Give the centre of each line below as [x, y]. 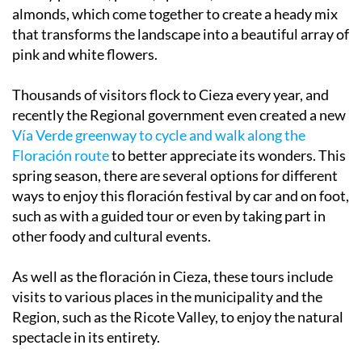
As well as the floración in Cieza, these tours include [173, 277]
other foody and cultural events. [112, 236]
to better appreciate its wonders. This [227, 156]
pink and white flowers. [85, 55]
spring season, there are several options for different [175, 176]
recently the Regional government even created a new [179, 115]
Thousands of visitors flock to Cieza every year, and [170, 95]
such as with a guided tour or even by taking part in [169, 216]
